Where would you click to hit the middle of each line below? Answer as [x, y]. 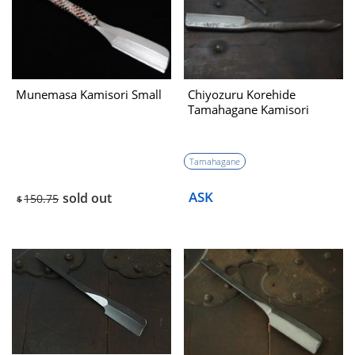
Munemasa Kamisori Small [89, 95]
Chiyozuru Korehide [242, 95]
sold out [87, 198]
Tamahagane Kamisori [249, 110]
